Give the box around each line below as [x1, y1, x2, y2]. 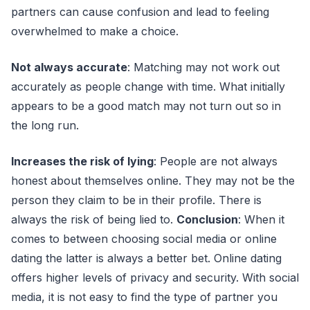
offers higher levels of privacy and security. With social [11, 271, 299, 284]
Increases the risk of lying [11, 154, 154, 168]
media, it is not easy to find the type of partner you [11, 290, 277, 304]
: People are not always [154, 154, 277, 168]
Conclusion [176, 212, 238, 226]
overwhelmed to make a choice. [11, 24, 182, 38]
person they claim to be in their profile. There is [11, 193, 262, 207]
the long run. [11, 118, 82, 132]
